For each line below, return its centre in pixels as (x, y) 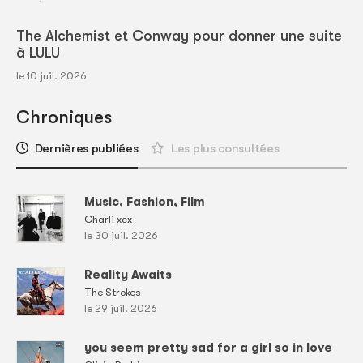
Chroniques (64, 117)
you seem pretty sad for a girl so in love (208, 348)
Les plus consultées (225, 149)
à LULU (38, 53)
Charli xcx (108, 220)
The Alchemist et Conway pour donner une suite (179, 36)
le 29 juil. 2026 (121, 309)
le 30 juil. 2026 (121, 236)
